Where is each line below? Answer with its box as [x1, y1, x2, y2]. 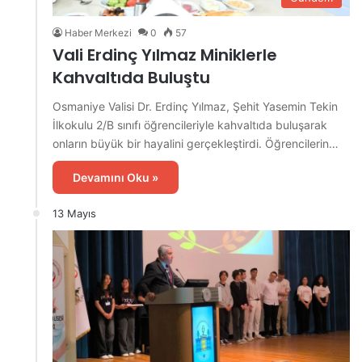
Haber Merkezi [65, 26, 132, 39]
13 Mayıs [53, 206, 96, 220]
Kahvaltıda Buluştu [53, 65, 210, 89]
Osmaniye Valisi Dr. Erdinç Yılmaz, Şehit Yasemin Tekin [53, 99, 338, 113]
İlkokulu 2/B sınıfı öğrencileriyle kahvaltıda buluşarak [53, 117, 327, 132]
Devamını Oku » [73, 170, 158, 184]
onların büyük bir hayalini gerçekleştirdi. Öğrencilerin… [53, 136, 339, 150]
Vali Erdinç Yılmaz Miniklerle [53, 43, 277, 66]
